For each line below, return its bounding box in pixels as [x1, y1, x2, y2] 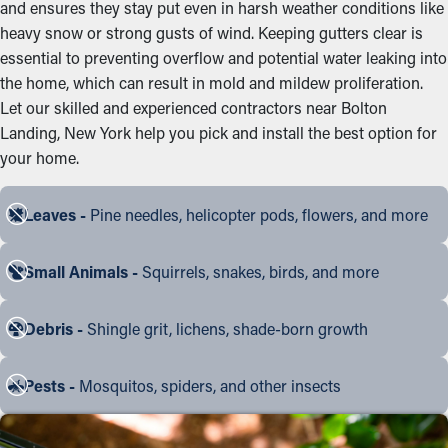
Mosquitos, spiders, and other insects [75, 375, 341, 396]
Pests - [24, 375, 75, 396]
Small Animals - [24, 261, 138, 282]
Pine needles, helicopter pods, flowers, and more [86, 204, 428, 225]
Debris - [24, 318, 83, 339]
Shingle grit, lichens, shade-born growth [83, 318, 368, 339]
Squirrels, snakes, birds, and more [138, 261, 379, 282]
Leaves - [24, 204, 86, 225]
